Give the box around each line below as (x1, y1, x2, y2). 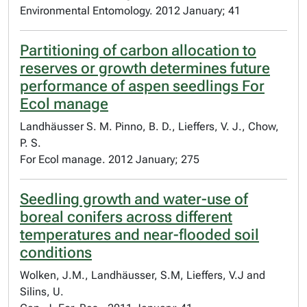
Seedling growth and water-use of (20, 191, 248, 208)
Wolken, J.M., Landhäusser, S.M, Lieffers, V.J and (20, 269, 265, 282)
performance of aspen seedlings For (20, 77, 265, 95)
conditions (20, 244, 92, 261)
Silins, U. (20, 285, 64, 298)
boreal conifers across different (20, 208, 232, 225)
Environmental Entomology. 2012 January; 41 (20, 4, 241, 17)
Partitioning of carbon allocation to (20, 42, 256, 59)
